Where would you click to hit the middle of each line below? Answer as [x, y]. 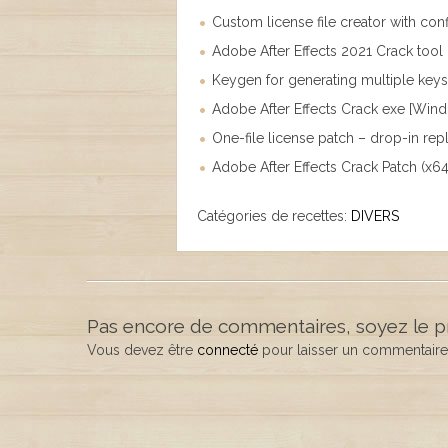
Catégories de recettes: [274, 216]
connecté [227, 350]
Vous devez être [142, 350]
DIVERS [375, 216]
